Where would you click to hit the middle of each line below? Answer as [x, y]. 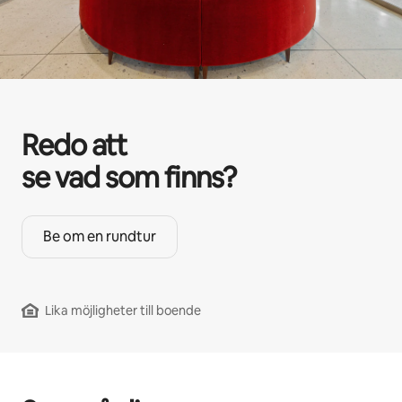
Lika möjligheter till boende [123, 311]
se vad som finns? [129, 178]
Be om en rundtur [100, 237]
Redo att [74, 145]
